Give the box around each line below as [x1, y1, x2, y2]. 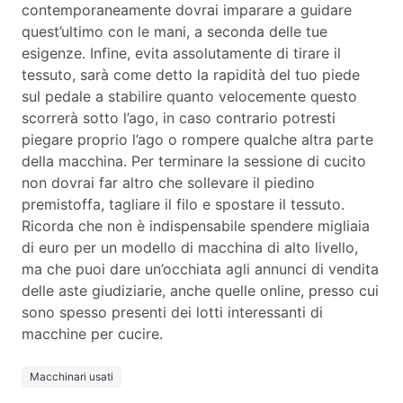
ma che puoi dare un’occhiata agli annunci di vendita [22, 259, 379, 278]
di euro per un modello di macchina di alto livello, [22, 237, 358, 256]
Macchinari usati [30, 369, 113, 383]
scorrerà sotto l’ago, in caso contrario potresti [22, 108, 336, 127]
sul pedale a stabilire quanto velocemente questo [22, 86, 357, 105]
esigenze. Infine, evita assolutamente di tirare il [22, 43, 341, 62]
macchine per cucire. [22, 324, 163, 343]
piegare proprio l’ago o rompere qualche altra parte [22, 130, 373, 148]
